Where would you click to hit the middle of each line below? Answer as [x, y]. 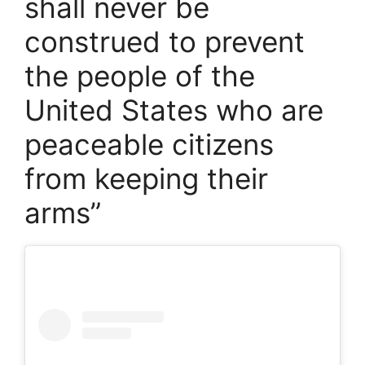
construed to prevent [165, 42]
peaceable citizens [149, 145]
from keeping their [146, 179]
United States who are [174, 110]
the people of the [140, 76]
